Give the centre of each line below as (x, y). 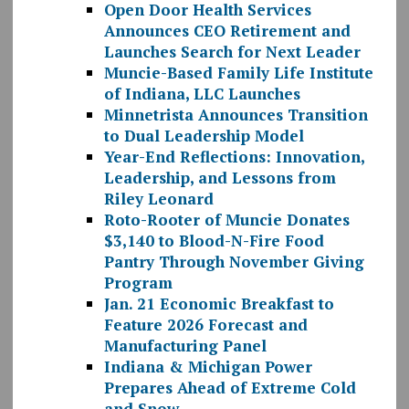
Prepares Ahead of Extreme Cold (230, 388)
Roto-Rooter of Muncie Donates (226, 220)
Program (138, 283)
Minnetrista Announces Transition (236, 115)
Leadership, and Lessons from (220, 178)
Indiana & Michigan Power (208, 367)
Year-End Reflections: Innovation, (234, 157)
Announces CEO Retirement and (227, 31)
